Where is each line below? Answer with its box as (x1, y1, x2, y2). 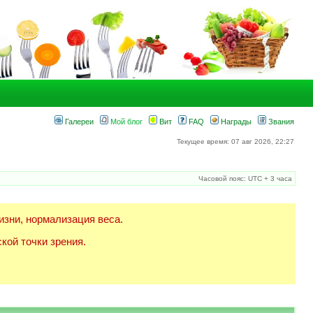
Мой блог (108, 117, 143, 126)
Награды (219, 117, 252, 126)
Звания (266, 117, 294, 126)
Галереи (63, 117, 94, 126)
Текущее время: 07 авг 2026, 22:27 (177, 138, 294, 145)
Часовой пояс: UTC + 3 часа (198, 175, 292, 182)
